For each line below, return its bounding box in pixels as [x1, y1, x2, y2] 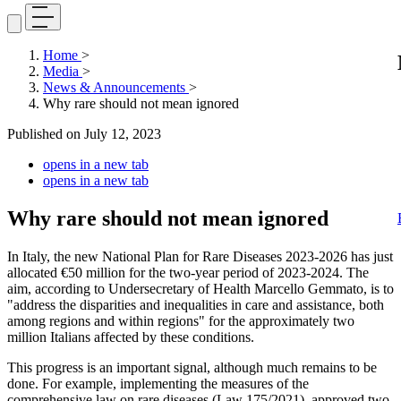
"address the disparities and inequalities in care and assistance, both [7, 296, 384, 312]
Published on [7, 126, 84, 141]
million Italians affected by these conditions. [7, 328, 254, 345]
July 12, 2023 [84, 126, 161, 141]
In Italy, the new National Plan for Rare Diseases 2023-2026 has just [7, 248, 393, 264]
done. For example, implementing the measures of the [7, 375, 309, 391]
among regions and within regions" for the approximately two [7, 312, 354, 328]
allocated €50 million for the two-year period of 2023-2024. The [7, 264, 369, 280]
